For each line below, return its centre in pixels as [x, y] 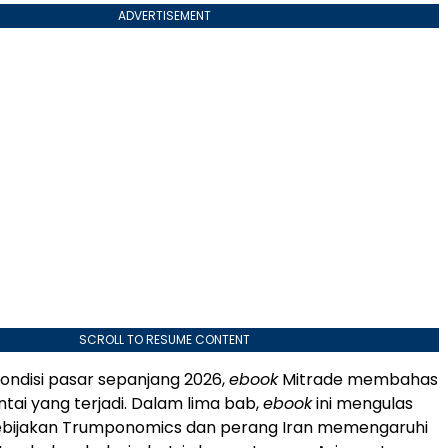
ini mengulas [362, 404]
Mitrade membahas [358, 380]
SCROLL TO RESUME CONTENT [164, 340]
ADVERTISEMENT [164, 16]
